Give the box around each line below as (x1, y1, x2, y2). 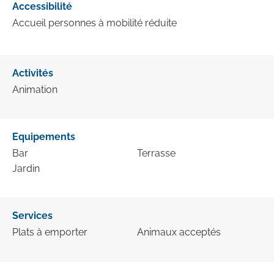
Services (12, 209, 53, 221)
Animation (12, 83, 57, 95)
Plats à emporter (12, 226, 87, 238)
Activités (12, 67, 53, 79)
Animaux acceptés (137, 226, 221, 238)
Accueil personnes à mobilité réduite (12, 17, 177, 29)
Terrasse (137, 147, 176, 159)
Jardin (12, 162, 40, 174)
